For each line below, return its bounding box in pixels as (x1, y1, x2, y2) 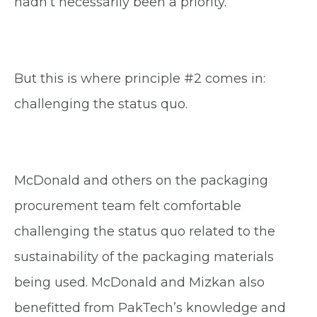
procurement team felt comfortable (14, 197, 241, 214)
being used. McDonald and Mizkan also (14, 274, 265, 290)
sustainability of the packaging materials (14, 248, 274, 265)
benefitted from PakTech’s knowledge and (14, 299, 286, 316)
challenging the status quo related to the (14, 223, 275, 239)
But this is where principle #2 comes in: (14, 70, 265, 86)
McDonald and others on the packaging (14, 172, 268, 188)
